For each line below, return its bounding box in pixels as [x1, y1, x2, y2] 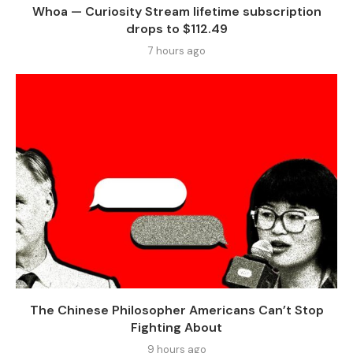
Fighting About [131, 319, 222, 336]
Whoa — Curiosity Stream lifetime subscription [32, 3, 321, 20]
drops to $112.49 [125, 20, 228, 38]
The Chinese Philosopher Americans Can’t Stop [29, 302, 324, 319]
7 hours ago [147, 44, 206, 58]
